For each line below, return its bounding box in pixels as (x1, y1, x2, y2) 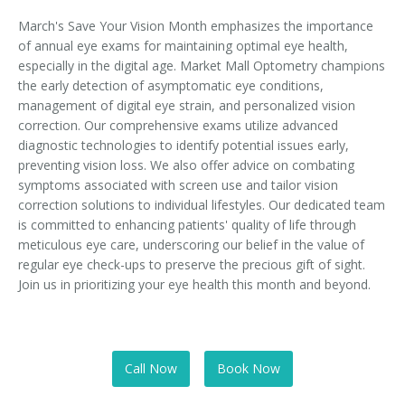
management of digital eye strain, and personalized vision (18, 96, 355, 114)
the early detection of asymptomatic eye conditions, (18, 76, 324, 94)
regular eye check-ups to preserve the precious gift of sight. (18, 255, 365, 273)
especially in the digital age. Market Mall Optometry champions (18, 56, 385, 74)
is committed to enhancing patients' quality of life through (18, 215, 356, 233)
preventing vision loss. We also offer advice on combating (18, 155, 354, 174)
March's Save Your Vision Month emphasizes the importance (18, 16, 373, 34)
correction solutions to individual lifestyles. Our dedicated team (18, 195, 385, 213)
